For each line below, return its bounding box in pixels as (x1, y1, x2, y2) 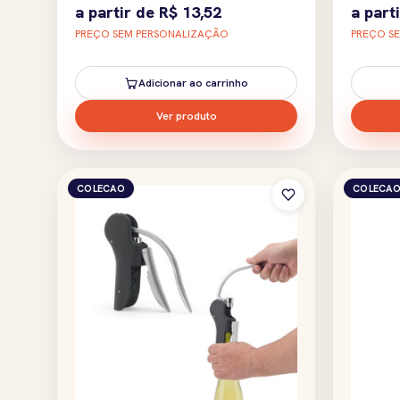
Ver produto (155, 108, 217, 123)
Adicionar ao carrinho (138, 75, 248, 90)
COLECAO (77, 181, 125, 195)
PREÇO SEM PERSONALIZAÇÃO (75, 26, 229, 41)
